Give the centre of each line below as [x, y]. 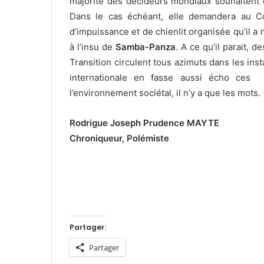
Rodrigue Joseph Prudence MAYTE [144, 123]
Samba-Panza [146, 47]
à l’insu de [93, 47]
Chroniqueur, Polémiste [119, 138]
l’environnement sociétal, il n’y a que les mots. [165, 93]
